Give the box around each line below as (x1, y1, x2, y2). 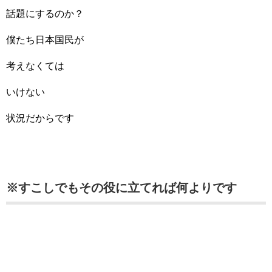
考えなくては (6, 61, 64, 71)
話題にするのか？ (6, 8, 84, 19)
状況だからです (6, 113, 74, 123)
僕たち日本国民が (6, 35, 84, 45)
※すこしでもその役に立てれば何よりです (6, 181, 237, 194)
